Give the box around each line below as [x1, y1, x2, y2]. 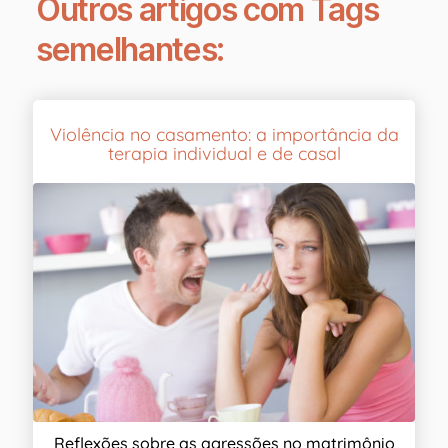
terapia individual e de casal [107, 142, 341, 166]
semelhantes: [36, 30, 225, 70]
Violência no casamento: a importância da [49, 123, 399, 147]
